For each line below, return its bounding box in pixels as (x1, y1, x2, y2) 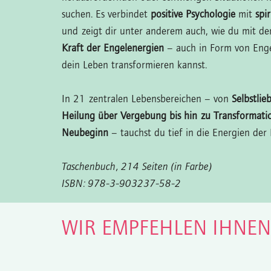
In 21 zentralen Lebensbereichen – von (62, 93, 232, 105)
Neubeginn (62, 127, 108, 139)
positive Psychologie (151, 8, 235, 21)
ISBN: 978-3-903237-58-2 (62, 178, 181, 190)
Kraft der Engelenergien (62, 42, 164, 54)
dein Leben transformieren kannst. (62, 59, 207, 71)
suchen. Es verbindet (62, 8, 151, 21)
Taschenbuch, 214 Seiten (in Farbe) (62, 161, 212, 173)
